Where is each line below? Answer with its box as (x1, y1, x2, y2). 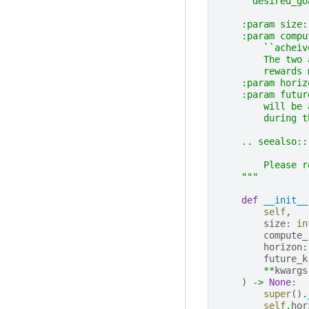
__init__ (263, 194, 308, 206)
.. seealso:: (219, 135, 308, 147)
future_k (263, 252, 308, 264)
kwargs (274, 264, 308, 276)
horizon (263, 241, 302, 252)
